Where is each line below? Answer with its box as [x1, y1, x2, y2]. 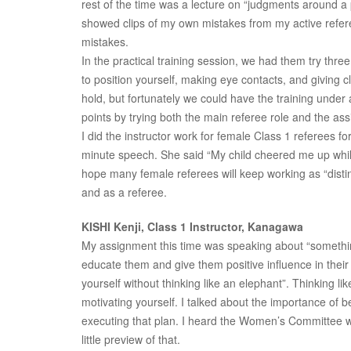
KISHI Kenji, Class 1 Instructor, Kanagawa [81, 219, 303, 234]
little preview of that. [81, 331, 180, 347]
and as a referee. [81, 184, 167, 200]
